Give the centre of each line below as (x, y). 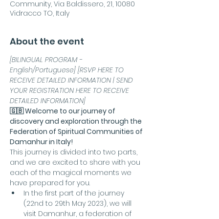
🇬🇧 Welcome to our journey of (63, 111)
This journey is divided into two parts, (75, 152)
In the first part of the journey (75, 193)
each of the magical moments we (72, 173)
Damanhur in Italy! (41, 142)
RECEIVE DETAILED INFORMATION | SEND (72, 80)
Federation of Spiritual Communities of (77, 131)
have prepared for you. (50, 183)
